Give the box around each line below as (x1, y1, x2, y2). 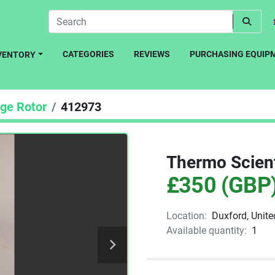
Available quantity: (166, 225, 247, 236)
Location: (166, 210, 207, 222)
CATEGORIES (68, 49, 114, 59)
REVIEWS (139, 49, 170, 59)
